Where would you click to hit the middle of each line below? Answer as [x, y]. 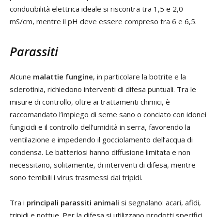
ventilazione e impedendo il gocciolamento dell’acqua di [101, 139]
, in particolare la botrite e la [139, 76]
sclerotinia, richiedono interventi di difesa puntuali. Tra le [103, 89]
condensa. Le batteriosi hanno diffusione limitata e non [100, 152]
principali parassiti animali [73, 202]
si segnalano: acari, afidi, [160, 202]
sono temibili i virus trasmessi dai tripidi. [76, 177]
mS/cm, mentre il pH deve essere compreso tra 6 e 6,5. [103, 21]
